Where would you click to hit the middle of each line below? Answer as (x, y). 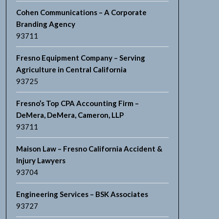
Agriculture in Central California (71, 69)
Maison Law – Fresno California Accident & (89, 149)
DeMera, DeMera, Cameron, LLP (70, 115)
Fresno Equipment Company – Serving (80, 58)
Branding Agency (45, 24)
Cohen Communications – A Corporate (81, 12)
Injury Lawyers (41, 160)
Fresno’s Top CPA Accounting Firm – (77, 103)
